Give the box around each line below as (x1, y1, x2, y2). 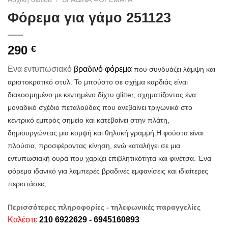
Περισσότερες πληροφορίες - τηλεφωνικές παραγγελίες (8, 203, 201, 211)
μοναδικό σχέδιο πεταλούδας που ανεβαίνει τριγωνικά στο (8, 103, 192, 111)
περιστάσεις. (8, 179, 48, 188)
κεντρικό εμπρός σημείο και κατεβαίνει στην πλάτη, (8, 116, 169, 124)
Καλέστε (8, 215, 39, 224)
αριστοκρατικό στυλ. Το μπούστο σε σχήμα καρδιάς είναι (8, 77, 188, 86)
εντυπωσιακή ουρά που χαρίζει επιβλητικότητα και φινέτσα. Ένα (8, 154, 211, 162)
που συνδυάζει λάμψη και (134, 65, 215, 73)
